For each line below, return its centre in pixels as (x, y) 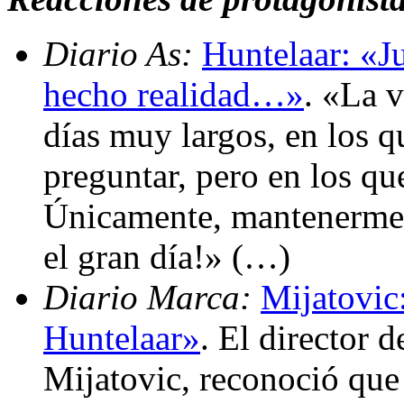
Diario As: (123, 53)
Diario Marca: (152, 297)
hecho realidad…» (174, 94)
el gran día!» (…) (167, 256)
